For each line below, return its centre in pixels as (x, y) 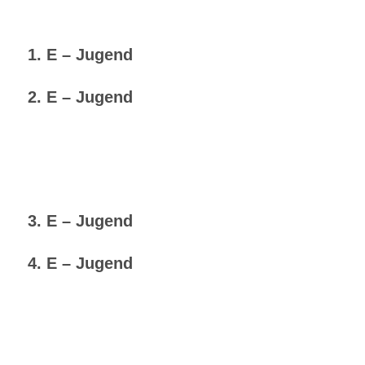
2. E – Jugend (80, 97)
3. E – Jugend (80, 221)
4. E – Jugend (80, 264)
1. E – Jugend (80, 55)
